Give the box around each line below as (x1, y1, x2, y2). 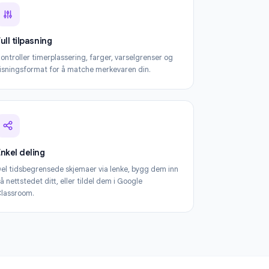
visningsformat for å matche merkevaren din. (55, 132, 228, 143)
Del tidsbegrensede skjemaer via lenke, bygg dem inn (55, 242, 258, 253)
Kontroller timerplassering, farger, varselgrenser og (55, 118, 252, 130)
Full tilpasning (55, 99, 118, 112)
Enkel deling (55, 223, 110, 235)
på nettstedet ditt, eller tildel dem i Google (55, 256, 218, 267)
